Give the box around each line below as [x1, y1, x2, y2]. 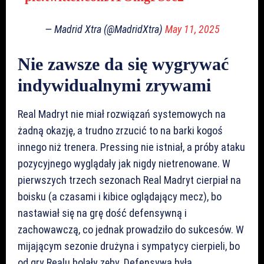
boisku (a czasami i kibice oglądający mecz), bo [18, 190, 222, 203]
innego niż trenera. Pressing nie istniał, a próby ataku [18, 140, 245, 153]
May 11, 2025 [164, 22, 220, 35]
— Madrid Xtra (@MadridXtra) [44, 22, 165, 35]
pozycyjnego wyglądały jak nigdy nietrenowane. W [18, 157, 230, 170]
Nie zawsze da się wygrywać [18, 54, 229, 74]
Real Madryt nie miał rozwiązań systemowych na [18, 107, 226, 120]
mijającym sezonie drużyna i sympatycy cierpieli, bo [18, 239, 240, 252]
